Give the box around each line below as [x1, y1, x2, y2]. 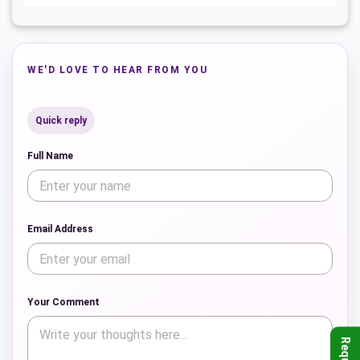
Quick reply [35, 115, 87, 127]
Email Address [27, 223, 93, 235]
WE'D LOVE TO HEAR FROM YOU [27, 64, 207, 76]
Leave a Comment [45, 86, 190, 107]
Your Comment [27, 297, 100, 309]
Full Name [27, 150, 73, 162]
